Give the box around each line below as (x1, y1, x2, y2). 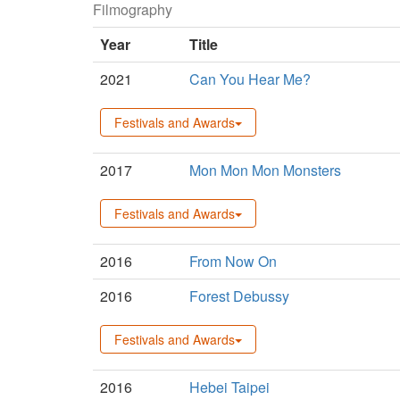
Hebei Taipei (189, 376, 270, 397)
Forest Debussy (189, 285, 289, 306)
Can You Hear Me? (189, 68, 311, 89)
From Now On (189, 250, 277, 271)
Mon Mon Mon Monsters (189, 159, 341, 180)
